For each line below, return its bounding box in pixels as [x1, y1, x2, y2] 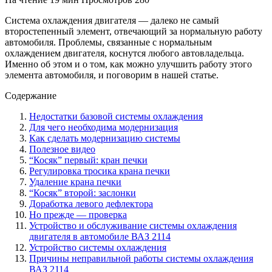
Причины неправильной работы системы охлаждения [29, 253, 253, 263]
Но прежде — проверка [29, 209, 127, 220]
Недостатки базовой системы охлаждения [29, 110, 203, 121]
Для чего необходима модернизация [29, 121, 178, 132]
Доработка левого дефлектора [29, 198, 153, 209]
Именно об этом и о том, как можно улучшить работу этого [5, 58, 252, 69]
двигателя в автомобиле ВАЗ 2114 [29, 231, 171, 242]
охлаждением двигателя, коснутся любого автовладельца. [5, 47, 244, 58]
